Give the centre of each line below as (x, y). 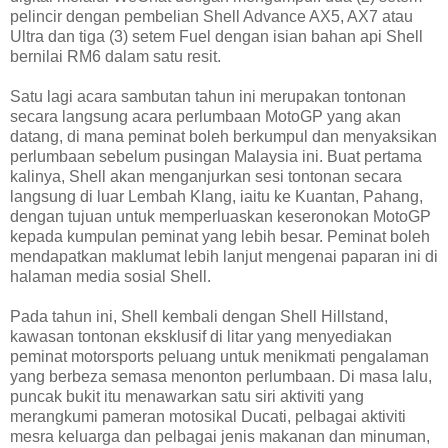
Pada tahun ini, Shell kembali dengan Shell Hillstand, (199, 317)
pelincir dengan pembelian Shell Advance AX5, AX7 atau (211, 17)
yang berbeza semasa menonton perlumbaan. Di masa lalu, (221, 377)
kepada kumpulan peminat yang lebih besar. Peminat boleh (220, 237)
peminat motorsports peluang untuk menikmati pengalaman (219, 357)
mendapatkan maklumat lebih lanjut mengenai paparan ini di (224, 257)
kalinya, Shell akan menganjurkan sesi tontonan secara (206, 177)
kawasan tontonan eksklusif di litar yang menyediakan (201, 337)
